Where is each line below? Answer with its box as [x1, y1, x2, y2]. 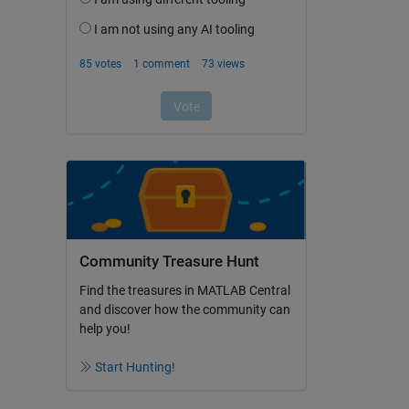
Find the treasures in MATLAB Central [79, 282, 290, 298]
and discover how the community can [79, 301, 290, 317]
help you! [79, 320, 131, 336]
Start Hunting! [95, 359, 175, 374]
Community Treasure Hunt [79, 253, 259, 271]
